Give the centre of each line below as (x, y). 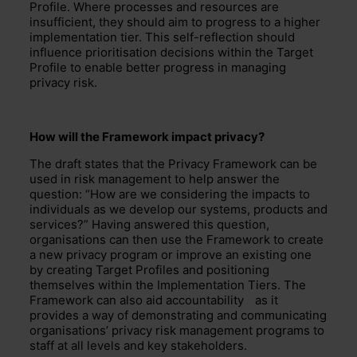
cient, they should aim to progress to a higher (192, 22)
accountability (204, 300)
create (305, 239)
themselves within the (93, 284)
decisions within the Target (236, 52)
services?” (59, 224)
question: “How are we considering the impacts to (169, 194)
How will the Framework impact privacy (143, 136)
